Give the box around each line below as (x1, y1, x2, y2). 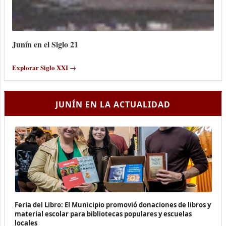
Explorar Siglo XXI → (12, 62, 76, 72)
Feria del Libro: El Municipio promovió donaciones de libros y (15, 200, 211, 209)
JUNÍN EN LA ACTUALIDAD (55, 98, 171, 110)
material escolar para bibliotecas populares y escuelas (15, 209, 192, 218)
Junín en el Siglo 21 (12, 38, 78, 50)
